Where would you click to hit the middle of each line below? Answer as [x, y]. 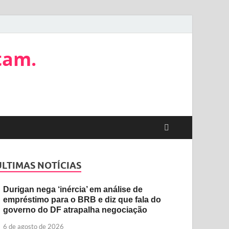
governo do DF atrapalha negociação [75, 210]
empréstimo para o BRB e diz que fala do [82, 200]
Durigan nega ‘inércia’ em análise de [73, 189]
